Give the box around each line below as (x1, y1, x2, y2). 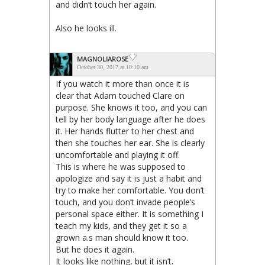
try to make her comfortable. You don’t (56, 185, 205, 196)
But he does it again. (56, 244, 134, 256)
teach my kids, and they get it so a (56, 220, 187, 232)
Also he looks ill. (56, 22, 117, 34)
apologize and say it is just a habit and (56, 173, 202, 185)
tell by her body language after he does (56, 114, 205, 125)
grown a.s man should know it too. (56, 232, 188, 244)
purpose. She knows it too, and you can (56, 102, 207, 114)
